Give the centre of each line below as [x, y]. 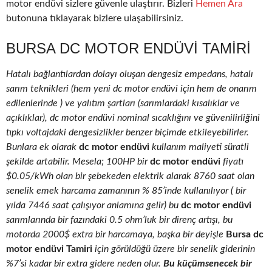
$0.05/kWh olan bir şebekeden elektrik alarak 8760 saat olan [130, 176]
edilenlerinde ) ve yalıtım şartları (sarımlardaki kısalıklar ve [123, 104]
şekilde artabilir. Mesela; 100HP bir [77, 162]
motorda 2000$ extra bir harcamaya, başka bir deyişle [115, 235]
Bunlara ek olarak [41, 147]
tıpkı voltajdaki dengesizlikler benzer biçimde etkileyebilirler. [127, 133]
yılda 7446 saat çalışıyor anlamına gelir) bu [93, 206]
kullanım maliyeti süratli [199, 147]
